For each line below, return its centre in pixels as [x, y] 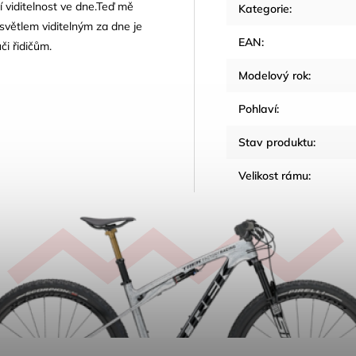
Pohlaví [257, 109]
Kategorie [264, 9]
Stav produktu [276, 142]
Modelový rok [273, 75]
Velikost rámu [273, 176]
